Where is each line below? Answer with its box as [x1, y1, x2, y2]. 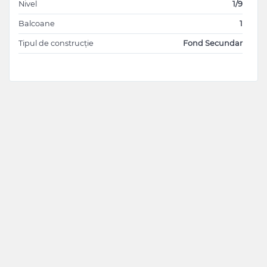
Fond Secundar [183, 39, 243, 48]
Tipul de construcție [18, 39, 94, 48]
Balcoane [18, 19, 55, 29]
